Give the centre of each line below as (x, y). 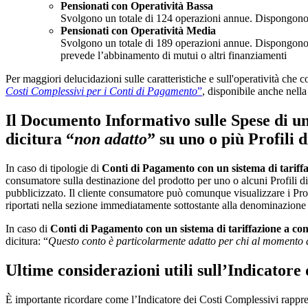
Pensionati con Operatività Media (138, 31)
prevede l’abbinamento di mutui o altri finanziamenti (174, 56)
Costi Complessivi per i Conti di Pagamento (101, 91)
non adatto (111, 139)
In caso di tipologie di (54, 168)
